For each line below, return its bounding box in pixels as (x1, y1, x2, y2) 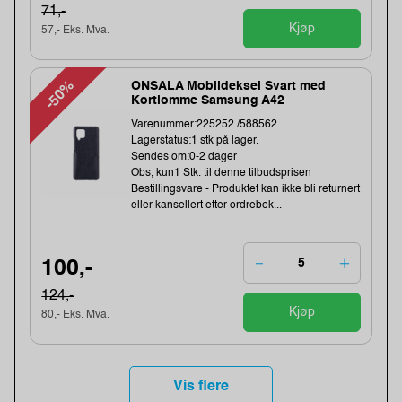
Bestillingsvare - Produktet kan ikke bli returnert (131, 184, 361, 196)
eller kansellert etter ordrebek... (131, 200, 283, 212)
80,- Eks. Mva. (41, 309, 110, 320)
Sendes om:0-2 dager (131, 152, 238, 163)
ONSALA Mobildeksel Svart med (131, 80, 327, 93)
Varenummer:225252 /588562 (131, 119, 278, 131)
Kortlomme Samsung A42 (131, 94, 285, 108)
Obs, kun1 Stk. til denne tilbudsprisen (131, 168, 312, 179)
